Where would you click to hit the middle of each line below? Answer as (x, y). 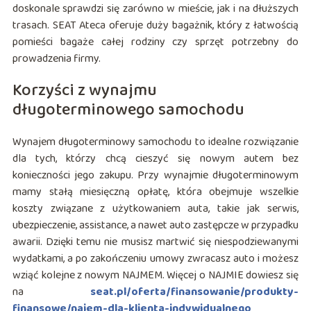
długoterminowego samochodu (128, 110)
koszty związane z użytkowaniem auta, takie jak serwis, (155, 208)
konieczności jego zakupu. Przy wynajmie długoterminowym (155, 175)
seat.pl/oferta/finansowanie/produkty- (195, 292)
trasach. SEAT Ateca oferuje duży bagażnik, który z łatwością (155, 25)
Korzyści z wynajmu (84, 90)
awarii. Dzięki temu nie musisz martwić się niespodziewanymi (155, 242)
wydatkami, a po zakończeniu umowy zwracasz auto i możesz (155, 258)
